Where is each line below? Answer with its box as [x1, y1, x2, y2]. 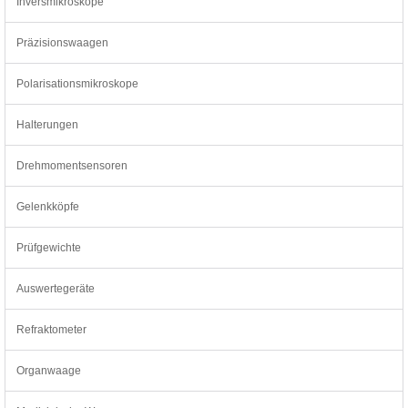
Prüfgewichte [16, 240, 81, 254]
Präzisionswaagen [16, 36, 108, 49]
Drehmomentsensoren [16, 158, 127, 172]
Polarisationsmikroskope [16, 76, 138, 90]
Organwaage [16, 363, 81, 377]
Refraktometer [16, 322, 87, 336]
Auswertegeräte [16, 281, 95, 295]
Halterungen [16, 117, 78, 131]
